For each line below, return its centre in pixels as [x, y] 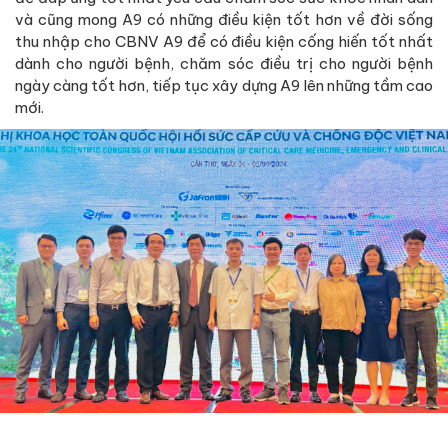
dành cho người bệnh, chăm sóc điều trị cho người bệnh [224, 63]
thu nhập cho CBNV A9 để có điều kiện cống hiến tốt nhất [224, 41]
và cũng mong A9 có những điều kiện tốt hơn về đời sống [224, 19]
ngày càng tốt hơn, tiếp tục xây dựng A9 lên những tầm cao [224, 85]
